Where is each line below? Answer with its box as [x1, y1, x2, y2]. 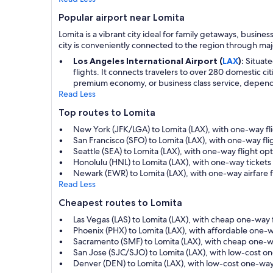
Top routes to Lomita [58, 106, 155, 118]
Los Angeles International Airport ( [73, 55, 222, 66]
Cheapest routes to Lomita [58, 196, 182, 208]
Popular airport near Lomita [58, 11, 185, 23]
